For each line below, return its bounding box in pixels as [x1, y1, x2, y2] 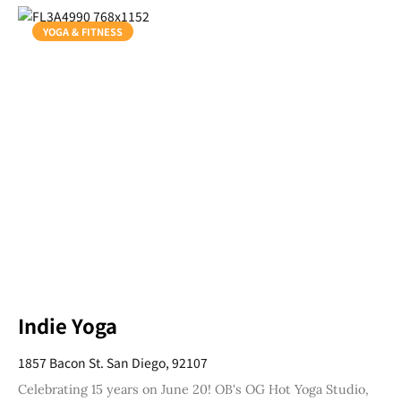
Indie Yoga [18, 310, 117, 339]
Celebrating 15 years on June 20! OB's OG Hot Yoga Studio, [18, 380, 369, 397]
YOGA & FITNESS [43, 23, 123, 38]
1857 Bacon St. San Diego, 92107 [18, 353, 208, 371]
